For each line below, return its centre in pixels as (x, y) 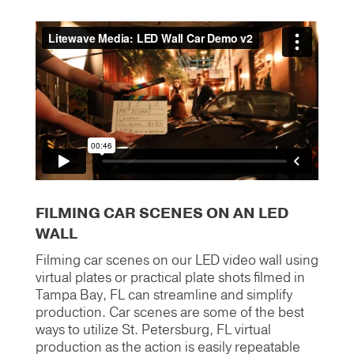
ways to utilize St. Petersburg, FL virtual (153, 330)
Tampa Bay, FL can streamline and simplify (164, 296)
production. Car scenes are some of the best (169, 313)
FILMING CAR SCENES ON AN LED (162, 214)
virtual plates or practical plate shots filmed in (170, 278)
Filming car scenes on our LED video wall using (177, 261)
